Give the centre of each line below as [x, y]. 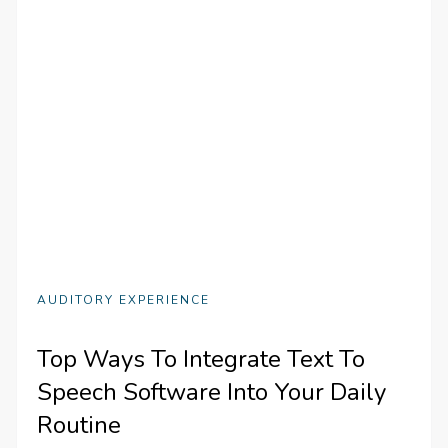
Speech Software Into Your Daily [212, 391]
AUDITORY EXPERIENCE [124, 299]
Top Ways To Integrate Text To [201, 358]
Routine [79, 424]
